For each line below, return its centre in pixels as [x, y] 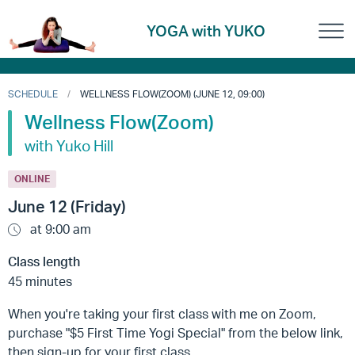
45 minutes [40, 282]
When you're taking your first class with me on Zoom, [162, 314]
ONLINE [32, 179]
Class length [44, 262]
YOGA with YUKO [206, 31]
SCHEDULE [33, 94]
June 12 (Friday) [67, 207]
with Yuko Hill [69, 146]
